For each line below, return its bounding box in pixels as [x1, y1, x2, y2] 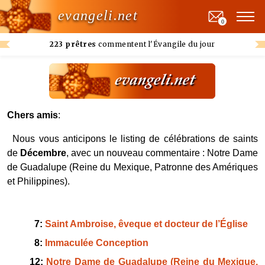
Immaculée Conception [44, 238, 148, 248]
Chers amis [7, 110, 58, 120]
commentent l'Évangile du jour [96, 40, 215, 49]
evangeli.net [58, 7, 138, 23]
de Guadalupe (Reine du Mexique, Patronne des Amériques [7, 162, 258, 172]
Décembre [20, 148, 66, 158]
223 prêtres [50, 40, 96, 49]
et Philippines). [7, 176, 70, 186]
